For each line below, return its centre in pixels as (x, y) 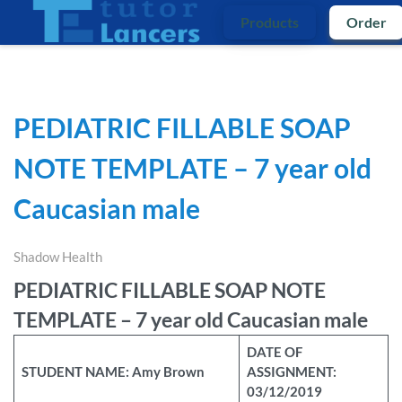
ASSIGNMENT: (291, 372)
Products (270, 22)
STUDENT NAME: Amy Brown (113, 372)
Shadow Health (58, 257)
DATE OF (274, 352)
